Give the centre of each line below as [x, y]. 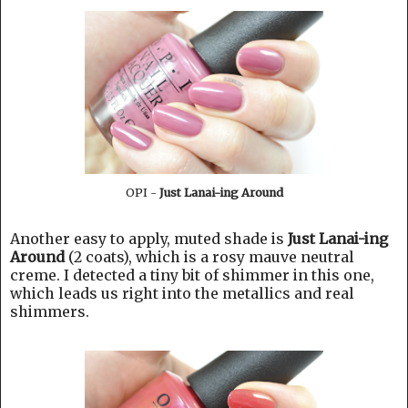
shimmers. [50, 311]
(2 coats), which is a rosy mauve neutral [209, 256]
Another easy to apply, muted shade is [149, 238]
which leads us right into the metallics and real [182, 293]
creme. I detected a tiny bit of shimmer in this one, [192, 275]
